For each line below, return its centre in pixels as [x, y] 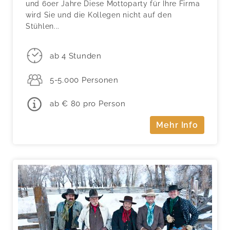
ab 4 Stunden [75, 56]
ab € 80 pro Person [88, 104]
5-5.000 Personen [84, 80]
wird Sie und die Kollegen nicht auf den [99, 15]
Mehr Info [177, 125]
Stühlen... [43, 26]
